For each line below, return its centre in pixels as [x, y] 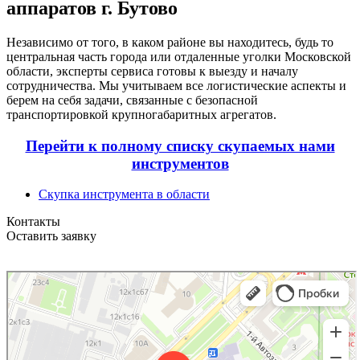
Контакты [33, 222]
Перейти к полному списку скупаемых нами [180, 145]
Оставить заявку [51, 236]
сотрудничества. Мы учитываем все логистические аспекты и [176, 85]
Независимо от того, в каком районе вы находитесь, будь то [170, 42]
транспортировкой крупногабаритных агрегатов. [141, 114]
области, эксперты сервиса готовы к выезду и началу [152, 71]
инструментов [180, 163]
